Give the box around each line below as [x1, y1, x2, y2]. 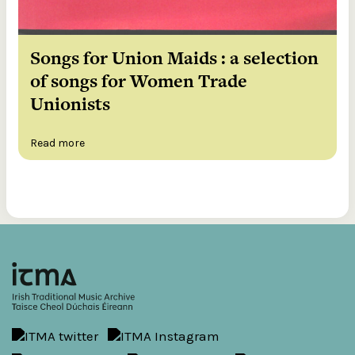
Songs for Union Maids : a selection [30, 45, 319, 71]
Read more [30, 136, 85, 151]
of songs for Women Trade [30, 68, 247, 94]
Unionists [30, 91, 110, 117]
